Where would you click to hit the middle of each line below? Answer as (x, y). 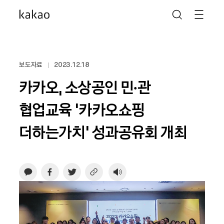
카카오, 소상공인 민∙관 (85, 87)
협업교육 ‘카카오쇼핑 (82, 109)
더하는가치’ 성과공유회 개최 (103, 132)
